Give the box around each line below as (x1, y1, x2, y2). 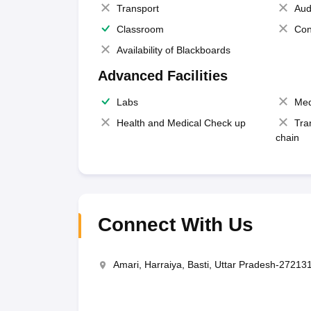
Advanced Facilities (97, 68, 228, 83)
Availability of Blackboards (116, 44, 230, 56)
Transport (116, 3, 159, 14)
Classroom (116, 24, 164, 35)
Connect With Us (97, 214, 253, 235)
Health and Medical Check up (116, 117, 246, 128)
